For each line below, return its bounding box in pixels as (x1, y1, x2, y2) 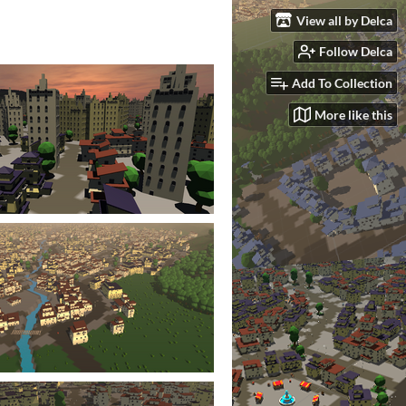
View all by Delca (296, 12, 392, 28)
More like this (314, 106, 392, 122)
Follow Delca (319, 43, 392, 60)
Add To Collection (292, 75, 392, 92)
